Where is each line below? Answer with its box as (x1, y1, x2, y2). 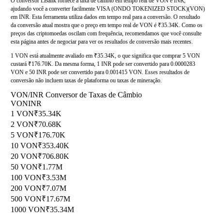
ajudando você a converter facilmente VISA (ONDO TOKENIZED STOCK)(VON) (11, 5, 205, 13)
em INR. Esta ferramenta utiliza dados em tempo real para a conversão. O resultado (11, 14, 200, 21)
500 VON (11, 195, 42, 203)
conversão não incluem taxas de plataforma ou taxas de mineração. (11, 77, 162, 84)
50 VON (11, 163, 38, 171)
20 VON (11, 152, 38, 161)
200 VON (11, 184, 42, 193)
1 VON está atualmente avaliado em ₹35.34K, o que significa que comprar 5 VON (11, 52, 200, 60)
